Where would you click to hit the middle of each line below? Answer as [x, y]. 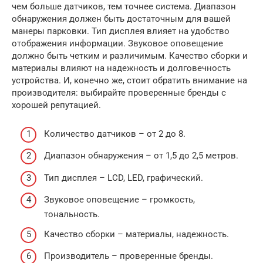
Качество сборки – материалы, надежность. [136, 234]
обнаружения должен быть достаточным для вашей [121, 19]
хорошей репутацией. [56, 105]
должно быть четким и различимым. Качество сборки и [130, 56]
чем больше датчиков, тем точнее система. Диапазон [124, 7]
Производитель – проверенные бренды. [129, 256]
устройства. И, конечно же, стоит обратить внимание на [129, 81]
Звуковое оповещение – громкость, [119, 200]
